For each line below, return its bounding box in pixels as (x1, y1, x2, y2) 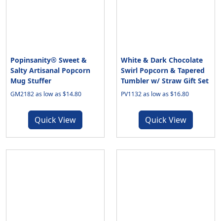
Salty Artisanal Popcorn (10, 66, 90, 75)
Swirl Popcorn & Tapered (121, 66, 205, 75)
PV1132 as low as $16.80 (121, 90, 189, 98)
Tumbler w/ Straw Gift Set (121, 76, 209, 85)
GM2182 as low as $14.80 (10, 90, 81, 98)
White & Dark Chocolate (121, 55, 203, 65)
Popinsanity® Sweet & (10, 55, 87, 65)
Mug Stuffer (10, 76, 51, 85)
